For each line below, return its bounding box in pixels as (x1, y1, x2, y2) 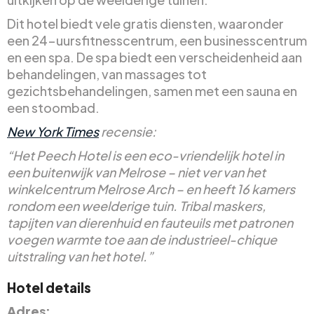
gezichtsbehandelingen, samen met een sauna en (7, 82, 297, 99)
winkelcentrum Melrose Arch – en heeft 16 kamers (7, 180, 295, 197)
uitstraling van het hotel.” (7, 247, 153, 264)
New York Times (7, 123, 99, 139)
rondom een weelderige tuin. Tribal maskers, (7, 197, 266, 214)
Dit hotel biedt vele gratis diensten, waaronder (7, 15, 284, 32)
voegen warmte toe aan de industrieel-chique (7, 231, 277, 247)
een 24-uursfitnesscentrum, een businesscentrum (7, 32, 307, 48)
